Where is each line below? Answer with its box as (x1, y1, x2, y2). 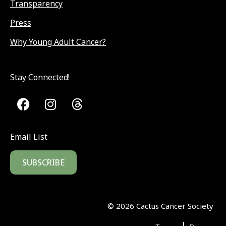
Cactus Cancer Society (134, 200, 213, 211)
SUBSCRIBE (22, 156, 65, 168)
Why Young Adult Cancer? (10, 36, 106, 48)
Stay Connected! (10, 72, 70, 83)
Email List (10, 131, 47, 142)
